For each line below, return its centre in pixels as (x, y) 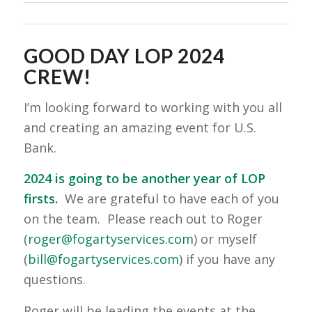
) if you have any (227, 259)
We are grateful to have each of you (170, 199)
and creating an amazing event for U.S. (140, 128)
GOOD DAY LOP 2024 (124, 55)
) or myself (225, 239)
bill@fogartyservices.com (103, 259)
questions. (54, 280)
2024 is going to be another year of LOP (144, 179)
